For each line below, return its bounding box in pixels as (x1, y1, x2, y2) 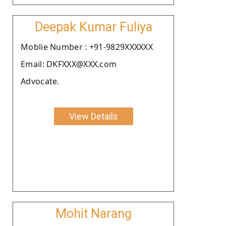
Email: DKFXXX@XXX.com (21, 58, 117, 70)
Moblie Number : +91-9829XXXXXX (21, 41, 153, 52)
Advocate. (21, 75, 60, 87)
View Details (69, 110, 118, 122)
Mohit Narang (55, 206, 132, 221)
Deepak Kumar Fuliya (34, 19, 152, 34)
